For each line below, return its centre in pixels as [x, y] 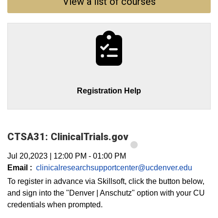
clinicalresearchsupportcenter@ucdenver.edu [114, 168]
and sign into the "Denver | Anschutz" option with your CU [106, 193]
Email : [20, 168]
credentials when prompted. [55, 205]
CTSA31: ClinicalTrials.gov [68, 137]
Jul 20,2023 [27, 156]
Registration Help [109, 91]
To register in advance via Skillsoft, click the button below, [106, 181]
